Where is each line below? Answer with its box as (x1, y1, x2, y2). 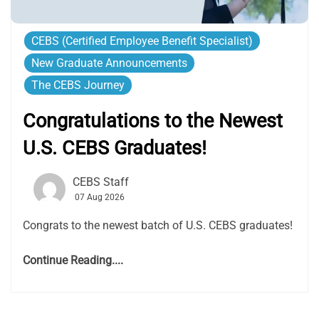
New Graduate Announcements (31, 56, 187, 70)
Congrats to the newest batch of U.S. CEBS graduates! (23, 218, 293, 232)
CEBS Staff (73, 174, 129, 189)
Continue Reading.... (23, 253, 123, 267)
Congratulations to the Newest (23, 109, 283, 132)
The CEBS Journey (31, 78, 125, 92)
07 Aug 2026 (75, 192, 125, 202)
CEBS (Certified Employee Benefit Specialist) (31, 33, 253, 48)
